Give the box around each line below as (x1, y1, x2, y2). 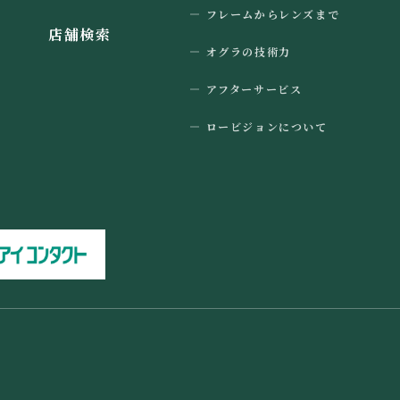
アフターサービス (205, 81, 303, 96)
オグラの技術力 (205, 44, 291, 59)
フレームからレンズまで (205, 6, 340, 21)
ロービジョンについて (205, 119, 328, 134)
